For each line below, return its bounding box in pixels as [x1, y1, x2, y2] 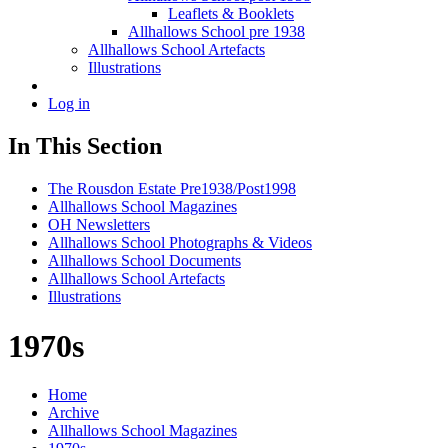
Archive [48, 404, 99, 422]
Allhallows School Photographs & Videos [48, 234, 312, 252]
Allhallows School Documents [48, 252, 241, 270]
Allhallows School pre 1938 [128, 23, 305, 41]
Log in [48, 95, 90, 113]
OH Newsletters [48, 216, 150, 234]
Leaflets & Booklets [168, 5, 294, 23]
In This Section [8, 133, 162, 160]
